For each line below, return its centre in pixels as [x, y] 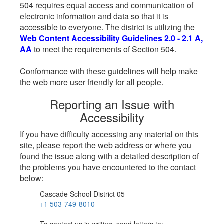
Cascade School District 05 [82, 194]
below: [32, 178]
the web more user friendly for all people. [92, 82]
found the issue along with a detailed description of [109, 156]
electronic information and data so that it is [94, 16]
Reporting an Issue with [112, 104]
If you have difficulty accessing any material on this [109, 134]
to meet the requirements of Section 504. [104, 49]
